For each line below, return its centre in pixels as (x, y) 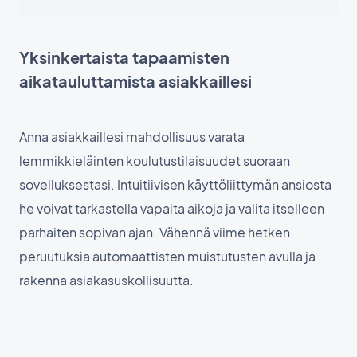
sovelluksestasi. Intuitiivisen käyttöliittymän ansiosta (175, 185)
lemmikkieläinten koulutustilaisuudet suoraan (155, 161)
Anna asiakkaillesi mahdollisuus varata (132, 137)
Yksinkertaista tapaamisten (124, 57)
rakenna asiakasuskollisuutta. (106, 280)
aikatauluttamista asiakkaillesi (135, 81)
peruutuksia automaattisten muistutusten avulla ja (167, 257)
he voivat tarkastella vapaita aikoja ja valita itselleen (172, 209)
